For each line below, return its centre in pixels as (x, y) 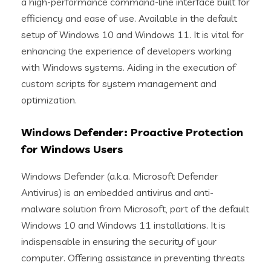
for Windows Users (72, 149)
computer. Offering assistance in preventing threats (133, 258)
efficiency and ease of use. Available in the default (129, 18)
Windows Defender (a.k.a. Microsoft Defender (120, 176)
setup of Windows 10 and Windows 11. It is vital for (132, 34)
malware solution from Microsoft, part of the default (135, 209)
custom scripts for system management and (119, 83)
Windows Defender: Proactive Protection (132, 132)
